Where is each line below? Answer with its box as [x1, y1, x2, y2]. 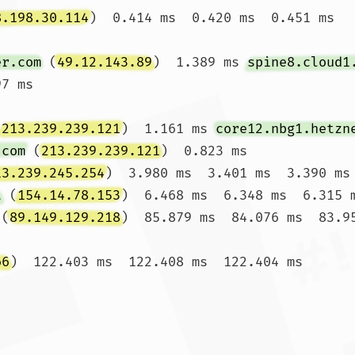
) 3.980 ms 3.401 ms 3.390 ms [105, 165, 350, 181]
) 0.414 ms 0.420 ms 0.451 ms [89, 10, 334, 26]
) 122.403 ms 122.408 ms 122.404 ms [10, 254, 303, 270]
